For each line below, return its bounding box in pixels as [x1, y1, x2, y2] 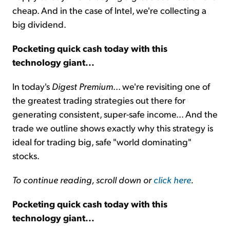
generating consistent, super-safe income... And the [12, 108, 218, 120]
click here [154, 174, 191, 186]
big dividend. [12, 18, 66, 30]
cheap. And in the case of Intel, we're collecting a [12, 4, 206, 16]
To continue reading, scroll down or [12, 174, 154, 186]
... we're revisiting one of [113, 80, 210, 92]
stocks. [12, 149, 40, 162]
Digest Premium [52, 80, 113, 92]
